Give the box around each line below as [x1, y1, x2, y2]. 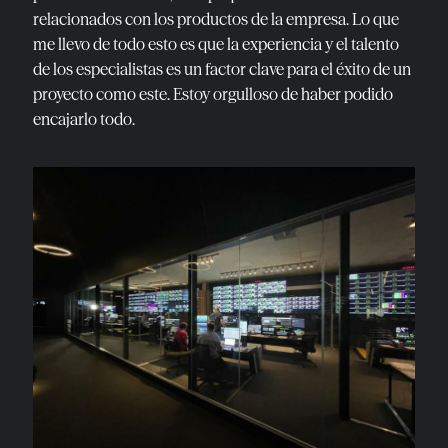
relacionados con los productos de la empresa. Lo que [33, 8, 399, 29]
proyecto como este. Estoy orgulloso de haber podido [33, 83, 393, 104]
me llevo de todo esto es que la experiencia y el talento [33, 33, 399, 54]
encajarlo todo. [33, 108, 135, 129]
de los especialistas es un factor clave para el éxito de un [33, 58, 411, 79]
